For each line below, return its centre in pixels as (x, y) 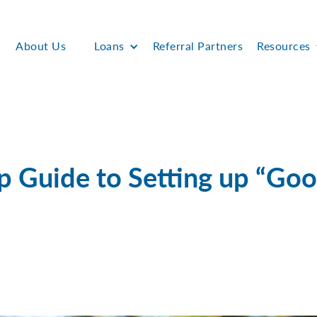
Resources (284, 46)
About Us (41, 46)
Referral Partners (198, 46)
